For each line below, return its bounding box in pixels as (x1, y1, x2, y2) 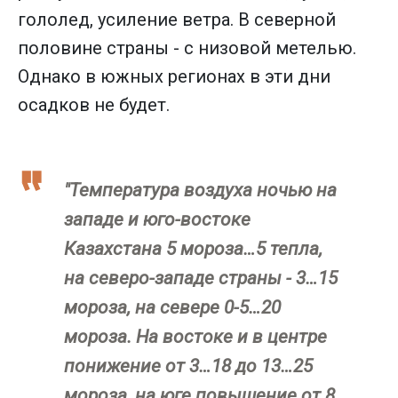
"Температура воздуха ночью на (64, 179, 337, 201)
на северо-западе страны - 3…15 (64, 267, 338, 289)
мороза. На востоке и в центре (64, 325, 327, 347)
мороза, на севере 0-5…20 (64, 296, 281, 318)
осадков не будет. (18, 93, 170, 115)
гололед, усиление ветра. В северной (18, 8, 336, 30)
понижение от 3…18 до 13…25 (64, 354, 313, 377)
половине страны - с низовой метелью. (18, 36, 356, 59)
